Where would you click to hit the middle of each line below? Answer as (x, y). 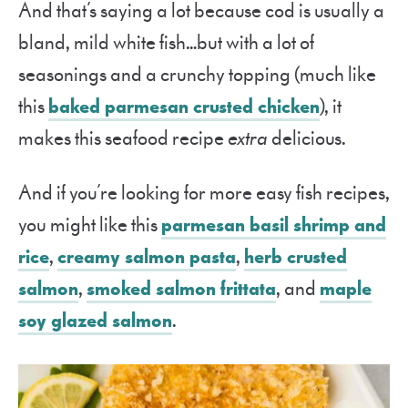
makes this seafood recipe (123, 138)
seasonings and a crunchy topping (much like (197, 75)
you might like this (90, 225)
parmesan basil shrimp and (274, 225)
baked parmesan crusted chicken (184, 107)
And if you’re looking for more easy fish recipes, (204, 193)
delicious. (307, 138)
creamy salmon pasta (147, 257)
